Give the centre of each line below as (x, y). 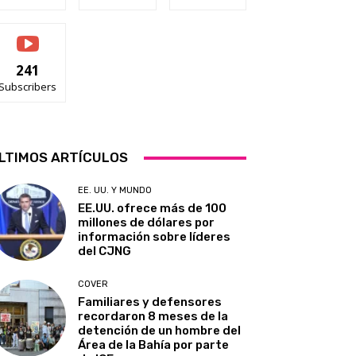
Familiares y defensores (150, 302)
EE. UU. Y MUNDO (115, 191)
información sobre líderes (155, 237)
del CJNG (105, 252)
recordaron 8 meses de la (153, 317)
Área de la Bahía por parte (154, 345)
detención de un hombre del (160, 331)
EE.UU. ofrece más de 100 (153, 209)
